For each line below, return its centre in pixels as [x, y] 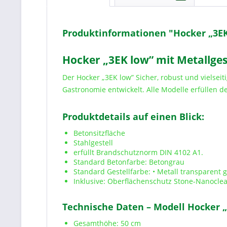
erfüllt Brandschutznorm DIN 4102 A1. [138, 152]
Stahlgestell [93, 143]
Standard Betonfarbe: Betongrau [129, 162]
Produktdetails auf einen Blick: [133, 117]
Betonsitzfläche [99, 133]
